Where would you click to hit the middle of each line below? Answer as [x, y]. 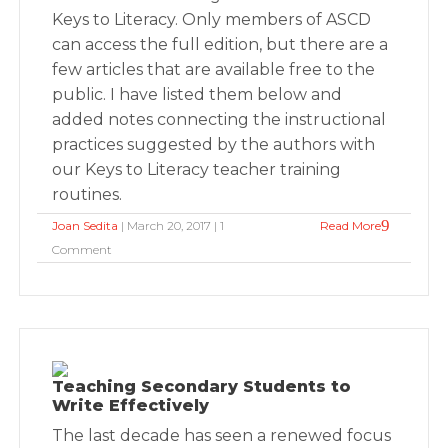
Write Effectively [131, 405]
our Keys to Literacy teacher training [197, 169]
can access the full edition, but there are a [220, 44]
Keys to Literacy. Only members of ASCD [212, 19]
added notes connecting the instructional [219, 119]
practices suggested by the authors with [214, 144]
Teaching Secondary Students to [202, 386]
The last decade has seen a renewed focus [222, 435]
